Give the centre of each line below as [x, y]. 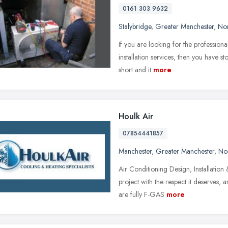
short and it [135, 69]
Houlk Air [136, 116]
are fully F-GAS [141, 194]
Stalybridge [135, 26]
